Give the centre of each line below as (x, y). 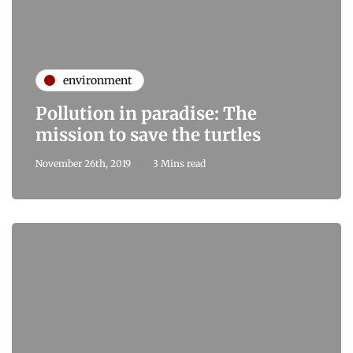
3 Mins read (179, 164)
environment (97, 80)
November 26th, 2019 (83, 164)
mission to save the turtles (148, 135)
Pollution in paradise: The (146, 114)
